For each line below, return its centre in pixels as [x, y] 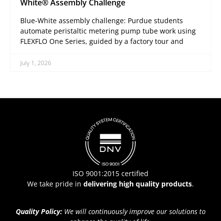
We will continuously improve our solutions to [135, 212]
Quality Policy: [40, 212]
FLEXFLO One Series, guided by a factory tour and [102, 41]
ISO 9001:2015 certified [110, 174]
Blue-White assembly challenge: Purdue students [102, 20]
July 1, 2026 [36, 63]
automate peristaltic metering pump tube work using [108, 31]
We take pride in [55, 184]
